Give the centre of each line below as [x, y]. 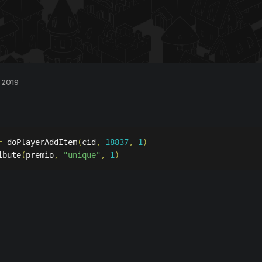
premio [40, 155]
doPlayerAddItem [40, 142]
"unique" [82, 155]
